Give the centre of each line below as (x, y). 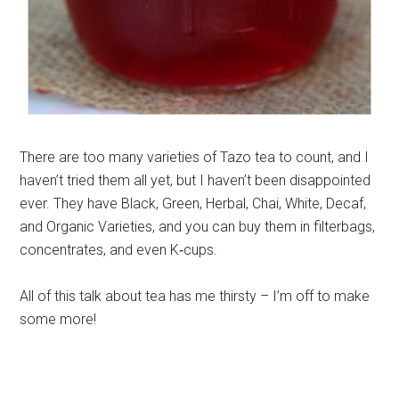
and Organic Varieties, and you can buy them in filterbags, (198, 226)
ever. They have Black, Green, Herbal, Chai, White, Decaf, (193, 203)
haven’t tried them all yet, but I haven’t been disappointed (195, 180)
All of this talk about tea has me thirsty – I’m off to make (195, 296)
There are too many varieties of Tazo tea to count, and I (195, 157)
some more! (58, 319)
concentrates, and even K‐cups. (119, 249)
